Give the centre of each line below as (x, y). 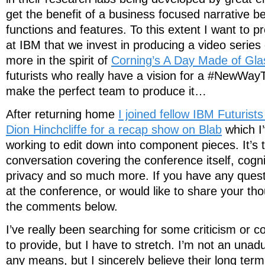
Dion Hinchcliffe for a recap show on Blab (114, 129)
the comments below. (62, 206)
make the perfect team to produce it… (106, 91)
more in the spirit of (59, 60)
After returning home (62, 114)
